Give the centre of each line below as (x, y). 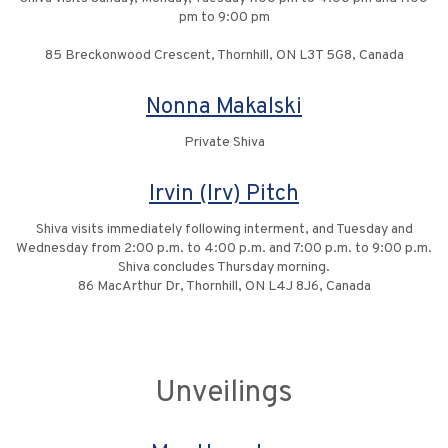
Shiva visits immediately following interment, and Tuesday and (224, 230)
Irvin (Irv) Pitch (224, 195)
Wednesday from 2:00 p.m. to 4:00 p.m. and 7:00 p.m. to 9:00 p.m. (224, 249)
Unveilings (224, 394)
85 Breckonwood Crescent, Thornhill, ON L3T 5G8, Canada (224, 56)
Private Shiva (224, 143)
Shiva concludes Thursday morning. (224, 268)
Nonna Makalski (224, 108)
